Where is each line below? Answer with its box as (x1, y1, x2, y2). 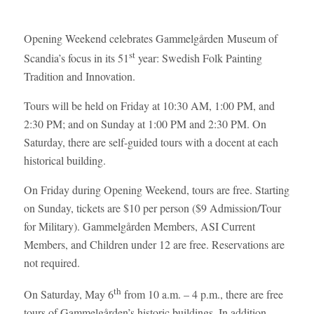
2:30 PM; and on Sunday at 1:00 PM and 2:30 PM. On (23, 116, 266, 132)
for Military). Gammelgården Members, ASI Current (23, 219, 255, 234)
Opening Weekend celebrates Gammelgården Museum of (23, 31, 278, 46)
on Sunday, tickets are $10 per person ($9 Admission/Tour (23, 200, 281, 216)
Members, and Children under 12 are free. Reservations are (23, 237, 285, 252)
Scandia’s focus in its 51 (23, 50, 129, 66)
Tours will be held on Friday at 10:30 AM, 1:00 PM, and (23, 98, 275, 114)
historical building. (23, 153, 106, 168)
